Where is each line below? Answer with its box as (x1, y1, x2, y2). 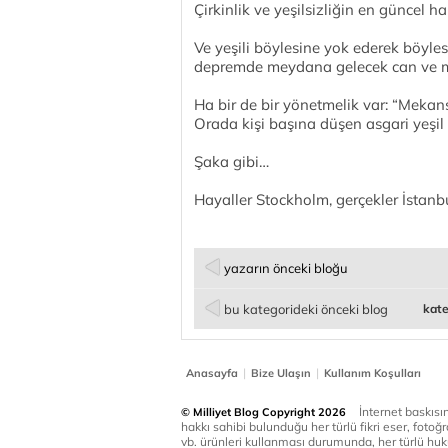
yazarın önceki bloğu (224, 260, 348, 276)
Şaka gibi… (194, 152, 269, 171)
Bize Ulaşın (251, 366, 311, 380)
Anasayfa (186, 366, 238, 380)
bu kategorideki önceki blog (224, 301, 388, 317)
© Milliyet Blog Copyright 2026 (181, 405, 346, 419)
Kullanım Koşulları (324, 366, 421, 380)
